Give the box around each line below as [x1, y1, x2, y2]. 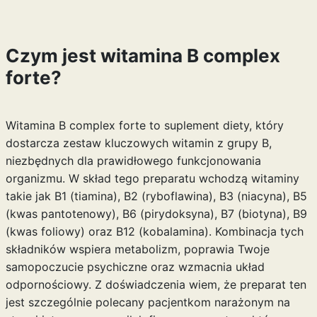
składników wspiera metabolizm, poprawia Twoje [5, 242, 270, 256]
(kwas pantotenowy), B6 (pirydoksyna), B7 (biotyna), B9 [5, 207, 307, 221]
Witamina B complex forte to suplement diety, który [5, 118, 284, 132]
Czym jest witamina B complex [5, 45, 280, 67]
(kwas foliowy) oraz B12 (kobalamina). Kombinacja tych [5, 224, 304, 238]
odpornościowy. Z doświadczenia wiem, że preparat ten [5, 277, 306, 292]
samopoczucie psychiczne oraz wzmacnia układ [5, 260, 265, 274]
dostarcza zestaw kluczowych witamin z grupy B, [5, 136, 272, 150]
